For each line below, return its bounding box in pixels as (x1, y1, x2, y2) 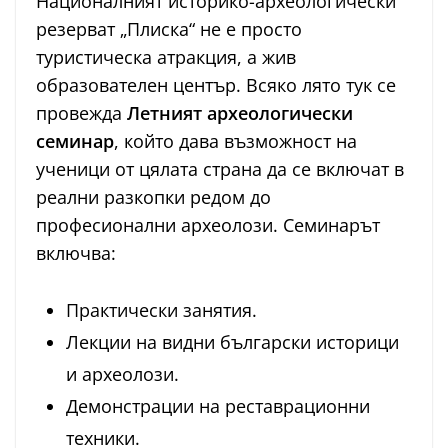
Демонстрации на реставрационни (66, 394, 370, 419)
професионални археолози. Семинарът (36, 213, 380, 238)
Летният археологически (127, 101, 353, 126)
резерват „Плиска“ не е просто (36, 17, 302, 42)
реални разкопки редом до (36, 185, 271, 210)
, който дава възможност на (114, 129, 357, 154)
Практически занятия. (66, 298, 257, 323)
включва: (36, 241, 116, 266)
